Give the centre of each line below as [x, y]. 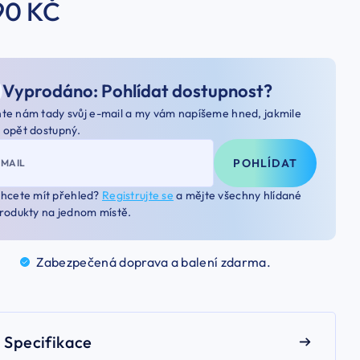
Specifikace [48, 342]
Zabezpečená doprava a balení [129, 262]
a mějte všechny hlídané [237, 195]
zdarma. [245, 262]
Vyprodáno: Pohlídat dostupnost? [138, 91]
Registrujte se [138, 195]
